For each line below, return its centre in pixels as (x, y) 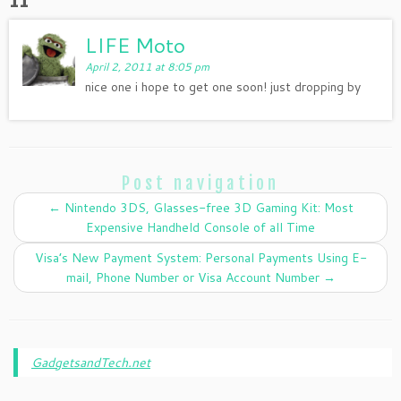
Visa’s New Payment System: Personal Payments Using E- (200, 258)
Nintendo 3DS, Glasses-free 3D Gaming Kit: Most (207, 208)
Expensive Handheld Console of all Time (200, 227)
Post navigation (200, 183)
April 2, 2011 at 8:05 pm (148, 67)
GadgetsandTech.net (91, 363)
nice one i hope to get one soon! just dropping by (223, 87)
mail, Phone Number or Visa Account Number (194, 277)
